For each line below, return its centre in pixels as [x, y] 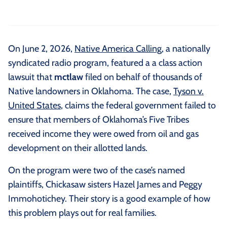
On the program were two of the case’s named [97, 171]
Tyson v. [188, 91]
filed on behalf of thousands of [143, 77]
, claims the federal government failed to [138, 106]
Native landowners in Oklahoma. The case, [91, 91]
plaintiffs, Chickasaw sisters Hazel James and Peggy [105, 185]
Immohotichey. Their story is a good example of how [109, 199]
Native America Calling [118, 49]
